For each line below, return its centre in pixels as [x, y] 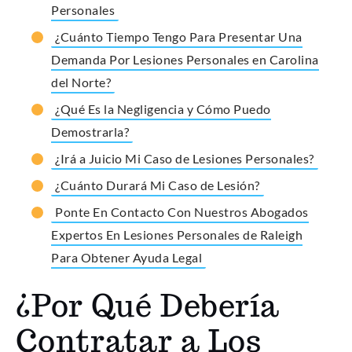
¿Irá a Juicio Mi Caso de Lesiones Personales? [185, 159]
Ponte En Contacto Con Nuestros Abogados [182, 212]
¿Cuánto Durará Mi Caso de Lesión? [158, 185]
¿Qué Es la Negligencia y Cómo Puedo [163, 109]
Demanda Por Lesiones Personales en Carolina [185, 60]
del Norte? [81, 82]
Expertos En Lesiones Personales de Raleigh [177, 235]
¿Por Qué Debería [148, 306]
